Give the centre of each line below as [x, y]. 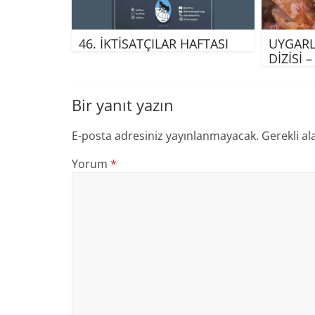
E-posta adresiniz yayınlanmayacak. [165, 135]
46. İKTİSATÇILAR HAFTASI [154, 43]
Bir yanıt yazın [123, 104]
